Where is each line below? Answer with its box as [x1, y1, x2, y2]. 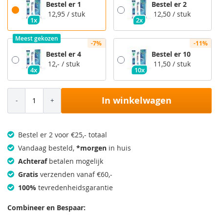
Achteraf [18, 156, 47, 166]
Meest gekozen [15, 34, 58, 43]
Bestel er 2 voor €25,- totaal [16, 130, 107, 139]
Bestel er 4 [45, 49, 81, 59]
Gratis [18, 169, 38, 179]
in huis [107, 143, 131, 153]
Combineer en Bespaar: [7, 202, 86, 212]
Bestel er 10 [152, 49, 191, 59]
